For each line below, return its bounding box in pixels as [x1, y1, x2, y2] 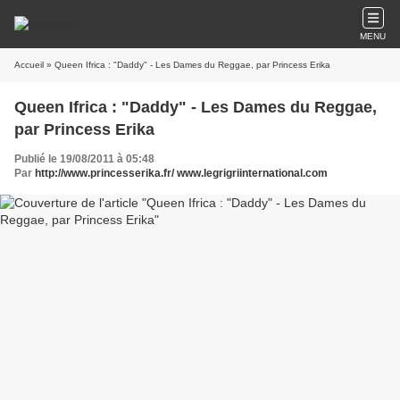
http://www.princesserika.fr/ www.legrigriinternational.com [35, 167, 328, 179]
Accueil [14, 60, 44, 70]
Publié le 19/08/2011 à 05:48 [14, 153, 154, 165]
